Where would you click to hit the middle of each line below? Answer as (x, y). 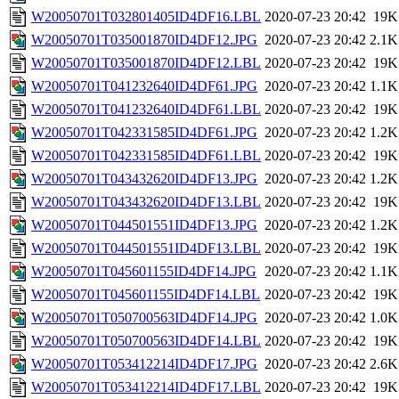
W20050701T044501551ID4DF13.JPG (144, 225)
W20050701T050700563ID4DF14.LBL (146, 341)
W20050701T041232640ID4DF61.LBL (146, 110)
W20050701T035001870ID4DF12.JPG (144, 40)
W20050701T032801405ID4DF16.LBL (146, 17)
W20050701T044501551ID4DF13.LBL (146, 248)
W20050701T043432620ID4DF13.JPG (144, 179)
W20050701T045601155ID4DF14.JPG (144, 272)
